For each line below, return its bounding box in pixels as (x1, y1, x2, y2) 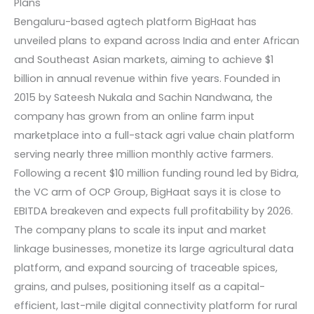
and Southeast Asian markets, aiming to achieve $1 (14, 52, 273, 67)
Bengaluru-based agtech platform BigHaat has (14, 14, 257, 29)
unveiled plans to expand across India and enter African (14, 33, 299, 48)
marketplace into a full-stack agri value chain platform (14, 128, 294, 142)
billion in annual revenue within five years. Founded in (14, 71, 280, 86)
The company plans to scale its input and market (14, 222, 266, 237)
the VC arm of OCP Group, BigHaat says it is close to (14, 184, 281, 199)
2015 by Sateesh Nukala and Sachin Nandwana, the (14, 90, 273, 104)
